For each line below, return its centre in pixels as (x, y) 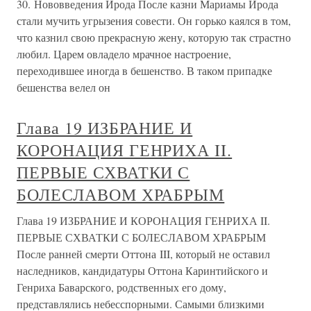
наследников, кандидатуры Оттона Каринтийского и (142, 271)
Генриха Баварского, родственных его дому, (121, 287)
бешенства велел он (64, 87)
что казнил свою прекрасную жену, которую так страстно (154, 37)
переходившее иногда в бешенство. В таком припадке (144, 71)
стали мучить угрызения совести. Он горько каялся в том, (154, 21)
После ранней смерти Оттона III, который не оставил (143, 254)
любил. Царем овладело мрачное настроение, (124, 54)
